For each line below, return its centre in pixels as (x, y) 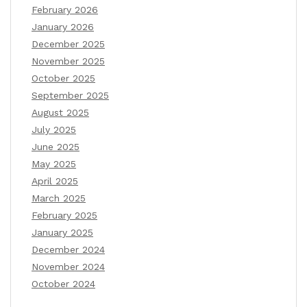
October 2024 (63, 283)
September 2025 (70, 95)
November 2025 (68, 61)
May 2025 (54, 163)
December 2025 (68, 44)
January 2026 (63, 26)
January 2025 (62, 232)
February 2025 (64, 215)
